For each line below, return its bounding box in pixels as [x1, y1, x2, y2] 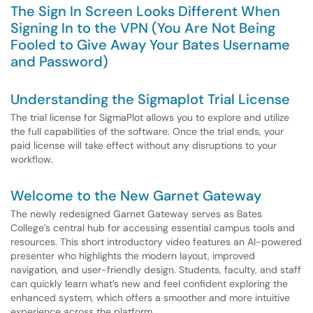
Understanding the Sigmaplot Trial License [10, 90, 290, 108]
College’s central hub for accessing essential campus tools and [10, 221, 295, 234]
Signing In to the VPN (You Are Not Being [10, 19, 275, 37]
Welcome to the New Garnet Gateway [10, 187, 261, 205]
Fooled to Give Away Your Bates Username [10, 36, 290, 54]
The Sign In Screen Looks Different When [10, 2, 280, 20]
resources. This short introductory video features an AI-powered [10, 235, 302, 248]
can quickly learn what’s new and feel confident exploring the [10, 277, 288, 290]
